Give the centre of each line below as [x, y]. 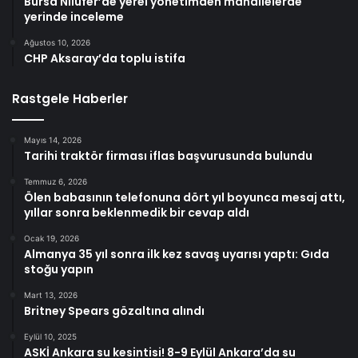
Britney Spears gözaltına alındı [114, 311]
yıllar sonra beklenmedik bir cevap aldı [137, 213]
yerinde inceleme [74, 17]
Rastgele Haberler [70, 99]
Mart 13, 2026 [51, 295]
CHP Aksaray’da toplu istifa [105, 59]
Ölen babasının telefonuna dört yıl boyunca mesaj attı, [185, 198]
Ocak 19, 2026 [52, 239]
